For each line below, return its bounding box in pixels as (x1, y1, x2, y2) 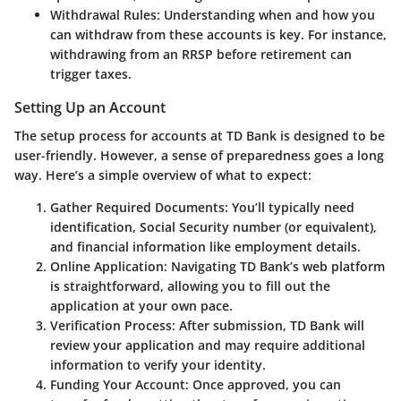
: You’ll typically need (225, 198, 354, 216)
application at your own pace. (50, 296, 233, 314)
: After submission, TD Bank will (172, 316, 364, 334)
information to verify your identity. (50, 355, 266, 373)
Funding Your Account (50, 375, 185, 393)
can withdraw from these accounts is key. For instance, (50, 25, 387, 43)
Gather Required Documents (50, 198, 225, 216)
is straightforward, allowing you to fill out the (50, 277, 330, 294)
